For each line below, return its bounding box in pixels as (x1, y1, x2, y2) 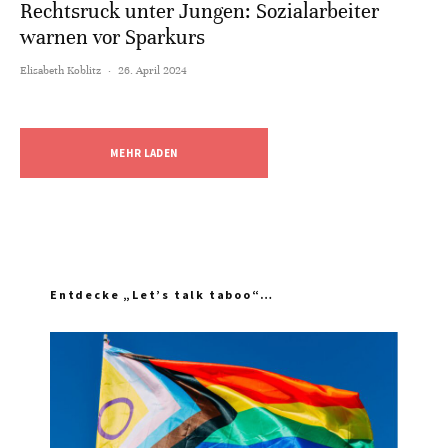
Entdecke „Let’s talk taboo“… (50, 287, 274, 303)
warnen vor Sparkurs (20, 25, 205, 51)
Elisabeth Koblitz (20, 63, 101, 78)
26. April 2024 (118, 63, 187, 78)
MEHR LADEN (110, 146, 179, 161)
